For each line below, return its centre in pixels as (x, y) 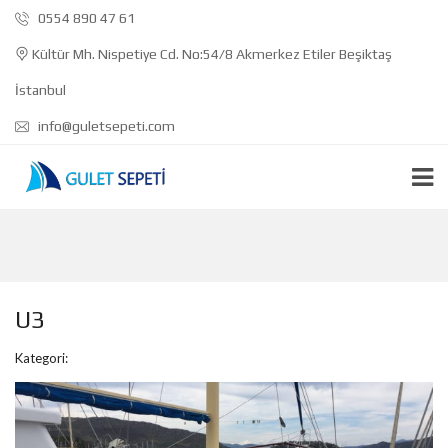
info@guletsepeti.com (105, 126)
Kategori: (41, 358)
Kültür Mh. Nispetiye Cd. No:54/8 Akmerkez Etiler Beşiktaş (210, 54)
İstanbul (40, 90)
